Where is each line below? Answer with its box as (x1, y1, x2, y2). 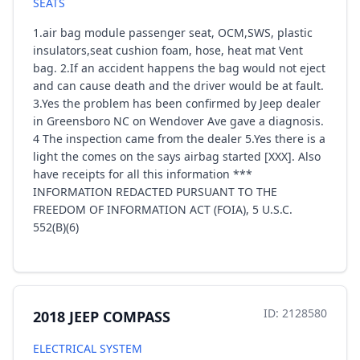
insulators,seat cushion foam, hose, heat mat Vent (33, 43, 303, 58)
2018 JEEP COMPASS (33, 307, 170, 326)
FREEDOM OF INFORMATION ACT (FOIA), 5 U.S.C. (33, 202, 292, 217)
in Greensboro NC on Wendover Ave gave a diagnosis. (33, 113, 324, 129)
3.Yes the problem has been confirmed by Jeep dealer (33, 96, 321, 111)
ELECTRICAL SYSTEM (33, 341, 142, 356)
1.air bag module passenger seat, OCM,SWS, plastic (33, 25, 313, 40)
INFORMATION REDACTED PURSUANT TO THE (33, 184, 277, 199)
